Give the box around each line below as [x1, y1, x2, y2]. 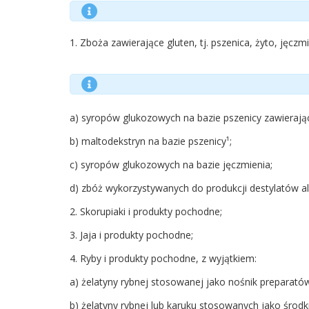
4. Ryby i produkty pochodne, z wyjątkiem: [69, 252, 257, 266]
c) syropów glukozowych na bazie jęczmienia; [69, 158, 272, 172]
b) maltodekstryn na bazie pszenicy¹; [69, 134, 232, 148]
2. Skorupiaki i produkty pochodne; [69, 205, 222, 219]
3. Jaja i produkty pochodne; [69, 228, 193, 242]
